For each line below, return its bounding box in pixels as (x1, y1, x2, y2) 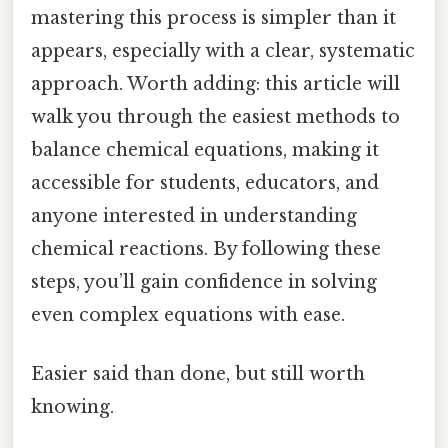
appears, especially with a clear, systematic (31, 40, 415, 63)
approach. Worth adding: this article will (31, 73, 400, 96)
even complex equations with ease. (31, 304, 345, 327)
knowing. (31, 396, 114, 419)
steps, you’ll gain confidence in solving (31, 271, 377, 294)
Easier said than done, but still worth (31, 363, 365, 386)
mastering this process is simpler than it (31, 7, 396, 30)
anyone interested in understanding (31, 205, 357, 228)
